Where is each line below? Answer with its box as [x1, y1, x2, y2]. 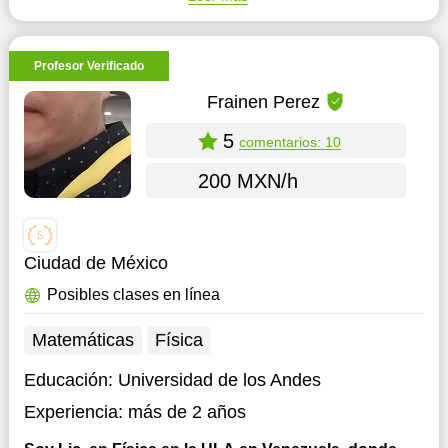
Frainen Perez [206, 91, 320, 112]
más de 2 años [127, 402, 246, 422]
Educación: [23, 370, 118, 390]
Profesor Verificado [33, 59, 144, 73]
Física [154, 330, 203, 350]
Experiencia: [23, 402, 123, 422]
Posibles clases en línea [46, 286, 220, 303]
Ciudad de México [23, 253, 168, 273]
